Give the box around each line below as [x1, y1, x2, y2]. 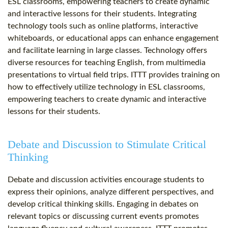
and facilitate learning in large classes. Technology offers [8, 46, 207, 55]
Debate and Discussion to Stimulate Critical [8, 138, 206, 151]
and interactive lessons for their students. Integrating [8, 10, 196, 18]
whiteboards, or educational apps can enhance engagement [8, 34, 219, 43]
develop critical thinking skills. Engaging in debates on [8, 200, 198, 209]
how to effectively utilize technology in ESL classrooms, [8, 83, 205, 92]
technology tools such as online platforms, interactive [8, 22, 198, 31]
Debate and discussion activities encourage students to [8, 176, 204, 184]
